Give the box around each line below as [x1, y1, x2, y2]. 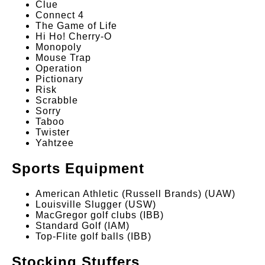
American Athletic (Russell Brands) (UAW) [35, 189, 235, 199]
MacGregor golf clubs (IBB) [35, 210, 164, 221]
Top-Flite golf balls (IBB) [35, 231, 151, 242]
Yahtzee [35, 138, 74, 148]
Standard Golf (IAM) [35, 221, 130, 231]
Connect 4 [35, 10, 84, 21]
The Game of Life [35, 21, 117, 31]
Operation [35, 63, 82, 74]
